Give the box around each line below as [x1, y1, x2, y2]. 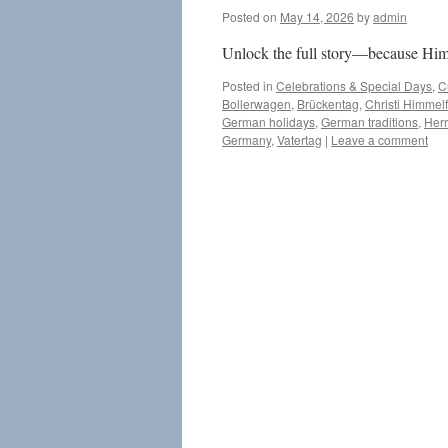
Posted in [222, 77, 273, 94]
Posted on [222, 8, 277, 25]
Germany [222, 131, 271, 148]
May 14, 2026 [280, 8, 354, 25]
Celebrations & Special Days [276, 77, 432, 94]
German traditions [321, 113, 418, 130]
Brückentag [297, 95, 359, 112]
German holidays [222, 113, 315, 130]
